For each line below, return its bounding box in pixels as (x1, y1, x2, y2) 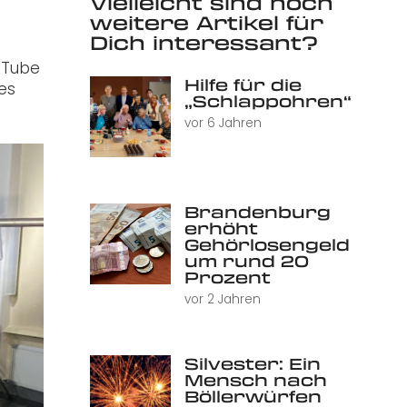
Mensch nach (184, 369, 327, 392)
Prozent (184, 266, 271, 289)
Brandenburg (184, 201, 331, 223)
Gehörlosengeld (184, 233, 350, 256)
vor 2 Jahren (184, 291, 261, 309)
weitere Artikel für (89, 9, 323, 36)
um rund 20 (184, 250, 309, 273)
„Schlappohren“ (184, 89, 352, 112)
